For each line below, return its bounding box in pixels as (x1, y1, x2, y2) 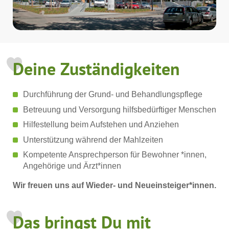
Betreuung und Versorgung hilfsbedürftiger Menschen (23, 105, 216, 114)
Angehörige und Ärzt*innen (23, 162, 121, 171)
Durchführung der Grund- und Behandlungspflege (23, 90, 202, 99)
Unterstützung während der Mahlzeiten (23, 135, 163, 144)
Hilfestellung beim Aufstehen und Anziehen (23, 120, 179, 129)
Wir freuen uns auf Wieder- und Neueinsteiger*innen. (13, 181, 216, 190)
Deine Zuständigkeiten (13, 57, 180, 80)
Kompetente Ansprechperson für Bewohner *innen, (23, 150, 207, 159)
